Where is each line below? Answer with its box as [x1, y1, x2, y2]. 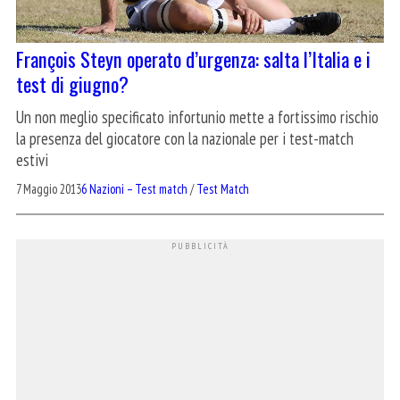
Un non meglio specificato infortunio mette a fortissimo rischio [16, 105, 379, 128]
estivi [16, 148, 48, 171]
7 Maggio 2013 [16, 179, 81, 197]
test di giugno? [16, 68, 129, 98]
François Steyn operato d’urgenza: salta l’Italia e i [16, 43, 371, 73]
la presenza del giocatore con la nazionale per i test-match [16, 127, 354, 149]
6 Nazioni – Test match [81, 179, 187, 197]
